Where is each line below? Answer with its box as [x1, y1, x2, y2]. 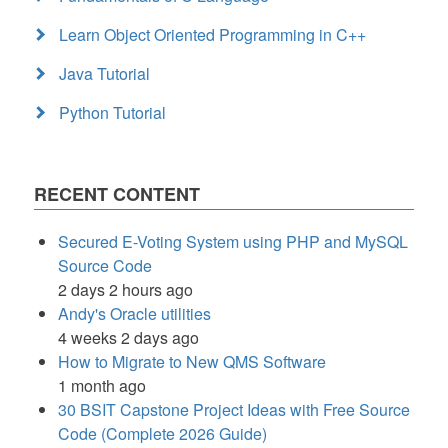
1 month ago [58, 373, 146, 397]
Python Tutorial [59, 100, 166, 124]
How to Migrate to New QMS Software [58, 349, 326, 373]
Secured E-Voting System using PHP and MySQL [58, 229, 408, 253]
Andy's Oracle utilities [58, 301, 211, 325]
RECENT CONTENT [34, 180, 200, 207]
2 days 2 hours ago [58, 277, 193, 301]
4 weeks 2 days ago [58, 325, 199, 349]
